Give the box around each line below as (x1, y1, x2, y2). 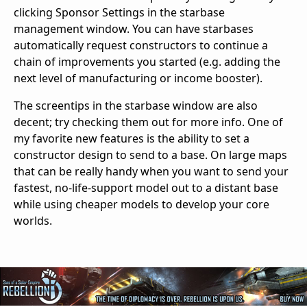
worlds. (14, 213, 52, 229)
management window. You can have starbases (14, 21, 254, 37)
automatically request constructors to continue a (14, 38, 268, 53)
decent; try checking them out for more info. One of (14, 114, 283, 130)
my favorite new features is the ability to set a (14, 131, 249, 147)
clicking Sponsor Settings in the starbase (14, 5, 225, 21)
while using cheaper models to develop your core (14, 197, 269, 212)
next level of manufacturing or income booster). (14, 71, 262, 86)
